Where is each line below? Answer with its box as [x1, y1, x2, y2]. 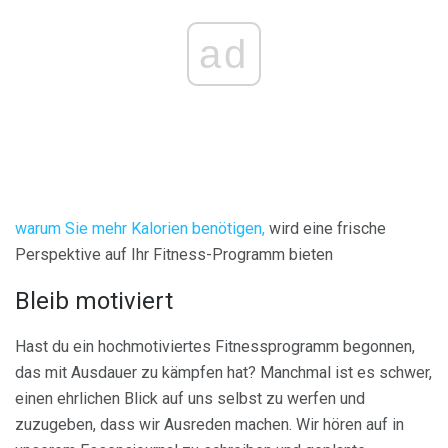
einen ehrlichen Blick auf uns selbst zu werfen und [15, 389, 365, 409]
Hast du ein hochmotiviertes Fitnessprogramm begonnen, [15, 337, 415, 357]
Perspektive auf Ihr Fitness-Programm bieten [15, 245, 333, 265]
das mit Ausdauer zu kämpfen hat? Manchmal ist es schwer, [15, 363, 432, 383]
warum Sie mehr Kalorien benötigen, [15, 219, 265, 239]
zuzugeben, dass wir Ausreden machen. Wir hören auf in [15, 415, 404, 435]
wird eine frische [265, 219, 386, 239]
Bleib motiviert [15, 287, 173, 316]
